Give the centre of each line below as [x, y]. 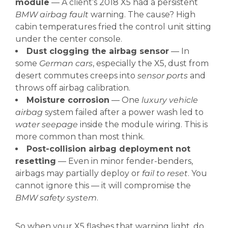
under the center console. [69, 39]
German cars [66, 63]
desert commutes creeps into [76, 76]
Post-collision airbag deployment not [108, 149]
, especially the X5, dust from [151, 63]
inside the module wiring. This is [143, 124]
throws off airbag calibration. [73, 88]
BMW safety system [56, 198]
